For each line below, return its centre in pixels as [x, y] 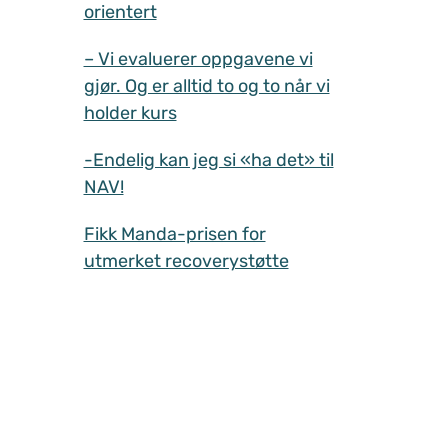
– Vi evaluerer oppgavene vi [198, 58]
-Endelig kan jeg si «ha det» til [208, 159]
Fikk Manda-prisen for [174, 233]
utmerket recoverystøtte [186, 260]
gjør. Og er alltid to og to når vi [206, 85]
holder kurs [130, 112]
